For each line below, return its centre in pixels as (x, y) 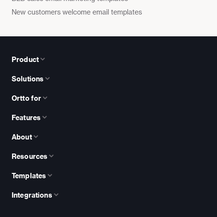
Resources (30, 156)
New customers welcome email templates (77, 12)
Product (25, 59)
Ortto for (27, 98)
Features (26, 117)
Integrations (32, 195)
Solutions (28, 78)
